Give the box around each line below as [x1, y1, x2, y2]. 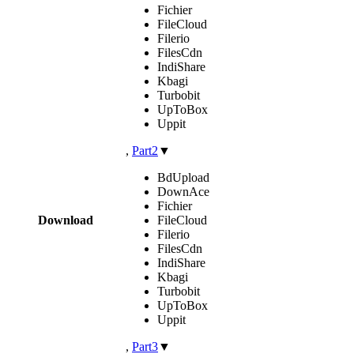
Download [38, 213, 93, 227]
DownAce [157, 184, 209, 198]
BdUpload [157, 170, 209, 184]
